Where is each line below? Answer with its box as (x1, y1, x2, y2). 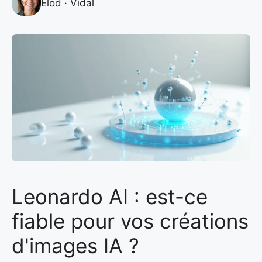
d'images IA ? (12, 233, 139, 258)
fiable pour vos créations (12, 209, 249, 234)
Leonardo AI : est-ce (12, 184, 208, 209)
